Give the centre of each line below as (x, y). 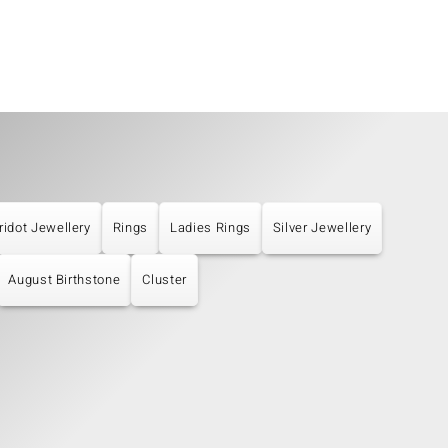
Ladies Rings (210, 228)
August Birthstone (64, 280)
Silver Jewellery (322, 228)
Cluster (164, 280)
